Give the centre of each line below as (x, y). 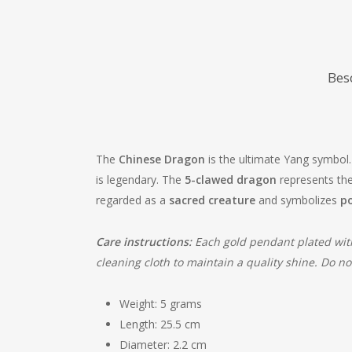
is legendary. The (140, 180)
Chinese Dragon (162, 159)
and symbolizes (298, 200)
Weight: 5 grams (161, 304)
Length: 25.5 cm (160, 324)
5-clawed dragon (231, 180)
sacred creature (212, 200)
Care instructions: (144, 242)
